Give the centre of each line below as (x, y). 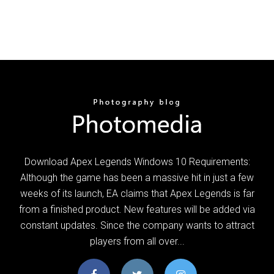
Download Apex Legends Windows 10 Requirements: (137, 161)
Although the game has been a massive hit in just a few (137, 177)
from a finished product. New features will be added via (137, 209)
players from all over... (137, 241)
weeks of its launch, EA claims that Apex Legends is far (137, 193)
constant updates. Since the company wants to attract (137, 225)
